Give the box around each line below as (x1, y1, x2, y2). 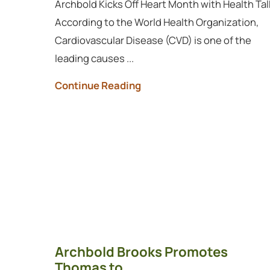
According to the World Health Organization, (54, 15, 259, 30)
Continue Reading (54, 78, 141, 92)
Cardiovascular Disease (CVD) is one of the (54, 33, 251, 48)
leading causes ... (54, 51, 134, 66)
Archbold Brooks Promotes (54, 242, 228, 261)
